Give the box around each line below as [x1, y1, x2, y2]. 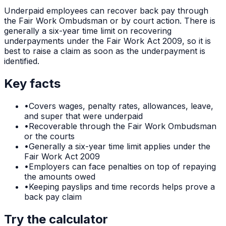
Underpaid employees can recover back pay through [4, 6, 208, 16]
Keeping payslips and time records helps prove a [29, 181, 215, 192]
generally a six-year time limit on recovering [4, 26, 172, 36]
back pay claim [24, 191, 82, 202]
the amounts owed [24, 171, 95, 182]
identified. [4, 56, 39, 67]
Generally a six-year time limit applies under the [29, 141, 210, 151]
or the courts [24, 131, 75, 141]
